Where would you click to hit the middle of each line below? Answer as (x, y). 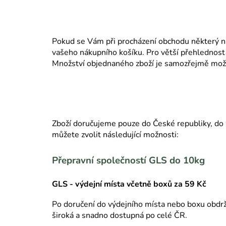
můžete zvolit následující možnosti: (115, 134)
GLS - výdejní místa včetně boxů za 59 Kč (129, 184)
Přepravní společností (100, 160)
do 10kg (186, 160)
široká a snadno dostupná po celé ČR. (120, 215)
